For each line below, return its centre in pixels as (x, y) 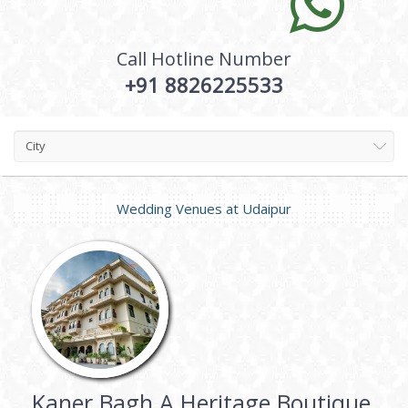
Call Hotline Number (204, 58)
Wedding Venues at (179, 208)
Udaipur (267, 208)
